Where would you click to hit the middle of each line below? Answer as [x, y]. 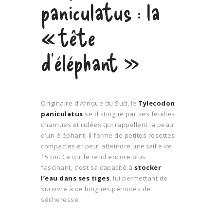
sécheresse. [61, 199]
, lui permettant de [139, 178]
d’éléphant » [90, 62]
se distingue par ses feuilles [129, 114]
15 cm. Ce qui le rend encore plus [93, 156]
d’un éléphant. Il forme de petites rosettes [108, 135]
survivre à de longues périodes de [96, 189]
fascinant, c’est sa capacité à [88, 167]
